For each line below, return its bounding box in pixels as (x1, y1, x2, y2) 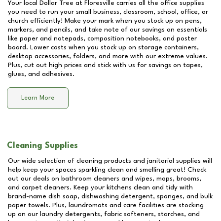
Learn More (21, 95, 54, 102)
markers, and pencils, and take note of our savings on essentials (8, 26, 207, 33)
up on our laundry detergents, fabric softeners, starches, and (8, 211, 200, 218)
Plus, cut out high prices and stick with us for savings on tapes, (8, 62, 203, 69)
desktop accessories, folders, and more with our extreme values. (8, 53, 208, 60)
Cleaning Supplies (7, 142, 78, 150)
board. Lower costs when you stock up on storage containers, (8, 44, 199, 51)
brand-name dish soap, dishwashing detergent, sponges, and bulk (8, 193, 213, 200)
